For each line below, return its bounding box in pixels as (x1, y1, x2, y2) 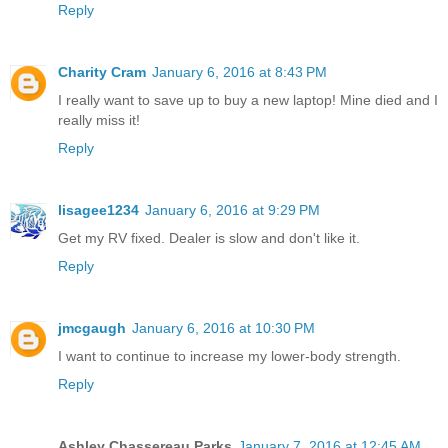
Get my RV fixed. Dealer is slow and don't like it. (58, 229, 360, 246)
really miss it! (58, 111, 140, 128)
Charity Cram (58, 63, 146, 80)
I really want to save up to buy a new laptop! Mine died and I (58, 91, 438, 108)
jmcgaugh (58, 319, 126, 336)
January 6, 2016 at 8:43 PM (152, 63, 327, 80)
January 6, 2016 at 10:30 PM (132, 319, 315, 336)
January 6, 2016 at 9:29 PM (145, 201, 320, 218)
